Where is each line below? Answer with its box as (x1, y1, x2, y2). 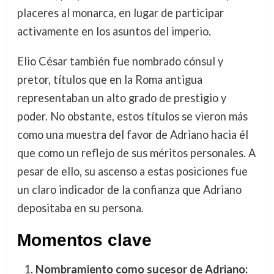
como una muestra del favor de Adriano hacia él (17, 127, 248, 141)
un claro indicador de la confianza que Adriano (17, 182, 242, 196)
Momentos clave (17, 230, 152, 250)
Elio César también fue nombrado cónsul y (17, 54, 223, 68)
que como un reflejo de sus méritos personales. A (17, 146, 256, 160)
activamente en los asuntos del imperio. (17, 24, 211, 39)
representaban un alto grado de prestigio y (17, 91, 226, 105)
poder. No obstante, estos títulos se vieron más (17, 109, 248, 123)
